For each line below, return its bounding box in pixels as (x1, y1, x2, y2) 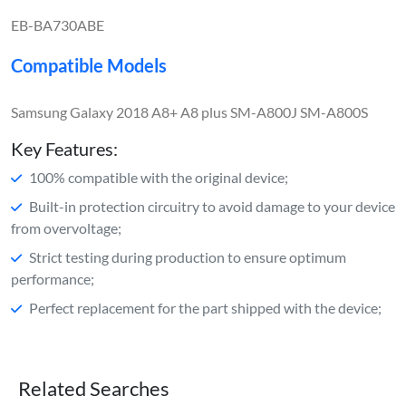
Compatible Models (11, 53, 167, 76)
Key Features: (11, 137, 118, 159)
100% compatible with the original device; (29, 168, 288, 186)
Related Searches (18, 376, 169, 401)
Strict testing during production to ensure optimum (29, 247, 346, 266)
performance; (11, 269, 94, 287)
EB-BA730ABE (11, 15, 104, 34)
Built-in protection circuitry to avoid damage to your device (29, 197, 395, 215)
